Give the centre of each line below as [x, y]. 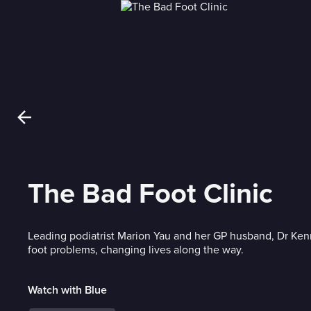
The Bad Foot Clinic [150, 194]
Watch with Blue [67, 290]
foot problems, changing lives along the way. [136, 250]
